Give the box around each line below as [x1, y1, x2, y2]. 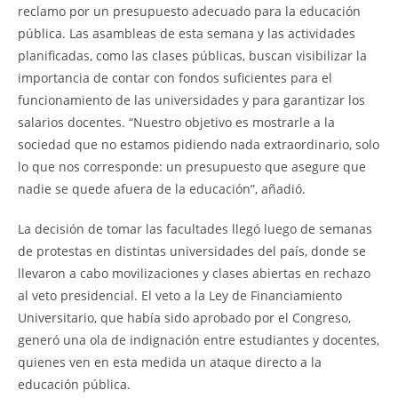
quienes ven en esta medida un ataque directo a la [18, 353, 322, 370]
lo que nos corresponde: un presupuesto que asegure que [18, 157, 366, 175]
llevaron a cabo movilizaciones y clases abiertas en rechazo [18, 264, 370, 282]
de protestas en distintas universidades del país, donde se [18, 242, 366, 259]
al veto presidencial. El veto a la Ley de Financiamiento [18, 286, 342, 304]
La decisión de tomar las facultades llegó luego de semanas [18, 219, 372, 237]
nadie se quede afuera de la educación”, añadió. [18, 179, 306, 197]
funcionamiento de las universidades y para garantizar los [18, 91, 365, 108]
